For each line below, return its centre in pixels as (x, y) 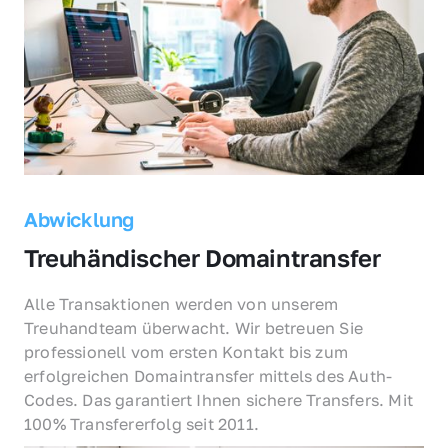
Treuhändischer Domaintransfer (202, 257)
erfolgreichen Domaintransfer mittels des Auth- (208, 375)
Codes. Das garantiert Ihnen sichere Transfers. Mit (219, 399)
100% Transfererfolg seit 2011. (141, 423)
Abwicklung (79, 218)
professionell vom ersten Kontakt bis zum (186, 351)
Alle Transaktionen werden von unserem (181, 303)
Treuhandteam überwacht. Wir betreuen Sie (194, 327)
